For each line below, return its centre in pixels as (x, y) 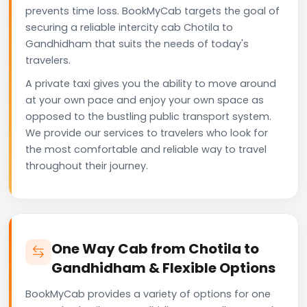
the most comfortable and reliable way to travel (146, 149)
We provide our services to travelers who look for (147, 133)
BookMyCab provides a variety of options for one (148, 294)
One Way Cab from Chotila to (155, 248)
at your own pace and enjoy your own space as (145, 100)
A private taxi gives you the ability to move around (151, 83)
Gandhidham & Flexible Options (163, 268)
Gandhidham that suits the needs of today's (137, 44)
